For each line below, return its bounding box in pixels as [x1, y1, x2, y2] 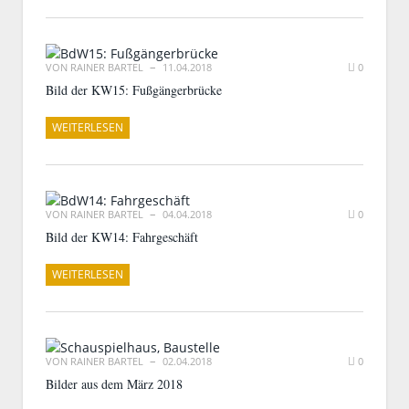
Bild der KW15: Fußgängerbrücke [46, 81, 222, 99]
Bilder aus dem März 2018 [46, 375, 183, 393]
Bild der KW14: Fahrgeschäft [46, 228, 198, 246]
